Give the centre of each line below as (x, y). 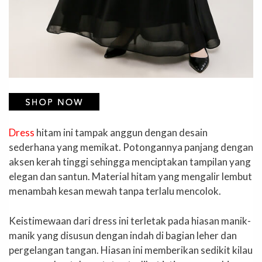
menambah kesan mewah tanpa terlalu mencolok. (115, 191)
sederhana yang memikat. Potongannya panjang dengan (131, 147)
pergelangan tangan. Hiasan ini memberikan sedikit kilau (131, 250)
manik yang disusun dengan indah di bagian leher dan (123, 235)
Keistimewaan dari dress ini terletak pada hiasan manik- (130, 220)
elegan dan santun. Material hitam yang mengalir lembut (130, 177)
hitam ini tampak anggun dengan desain (121, 133)
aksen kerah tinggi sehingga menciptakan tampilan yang (130, 162)
